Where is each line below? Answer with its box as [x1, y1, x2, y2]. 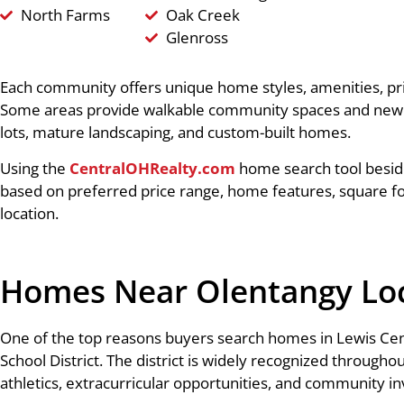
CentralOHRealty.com [69, 158, 235, 179]
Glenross [165, 27, 228, 48]
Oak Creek [165, 5, 240, 25]
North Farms [20, 5, 110, 25]
